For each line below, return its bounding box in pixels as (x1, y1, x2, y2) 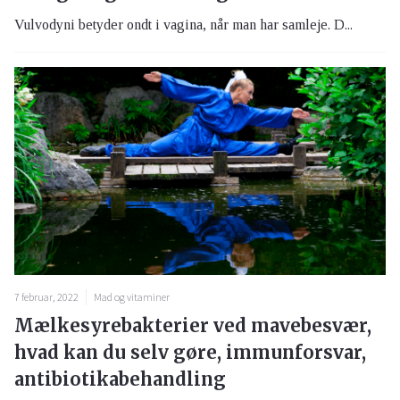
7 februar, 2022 (14, 290, 79, 304)
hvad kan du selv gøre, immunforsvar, (14, 341, 366, 364)
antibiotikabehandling (14, 368, 226, 391)
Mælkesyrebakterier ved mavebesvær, (14, 314, 371, 337)
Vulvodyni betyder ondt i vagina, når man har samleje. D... (14, 16, 353, 32)
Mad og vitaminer (94, 290, 170, 304)
